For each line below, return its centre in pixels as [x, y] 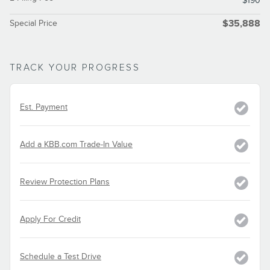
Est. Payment [44, 107]
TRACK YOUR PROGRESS [75, 67]
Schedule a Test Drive [61, 256]
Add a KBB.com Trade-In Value [76, 144]
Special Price [33, 23]
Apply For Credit [50, 219]
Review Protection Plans [65, 181]
